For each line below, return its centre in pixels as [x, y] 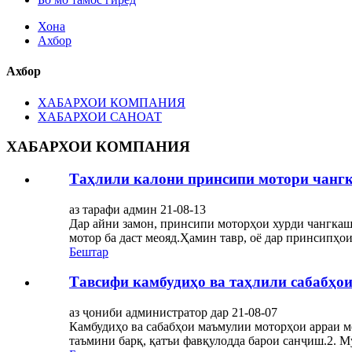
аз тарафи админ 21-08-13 [137, 209]
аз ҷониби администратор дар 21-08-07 [173, 313]
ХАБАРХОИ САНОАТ [100, 116]
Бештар [89, 251]
